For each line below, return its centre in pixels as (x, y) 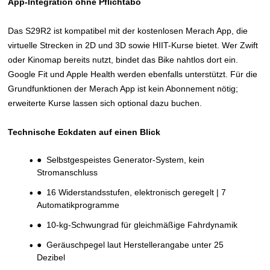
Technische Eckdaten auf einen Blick (84, 132)
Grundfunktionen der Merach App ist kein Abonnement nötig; (123, 88)
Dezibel (51, 257)
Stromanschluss (67, 172)
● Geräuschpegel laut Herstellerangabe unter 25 (130, 244)
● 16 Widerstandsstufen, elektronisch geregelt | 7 (131, 192)
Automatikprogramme (78, 205)
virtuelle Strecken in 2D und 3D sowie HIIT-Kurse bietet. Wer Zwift (133, 45)
